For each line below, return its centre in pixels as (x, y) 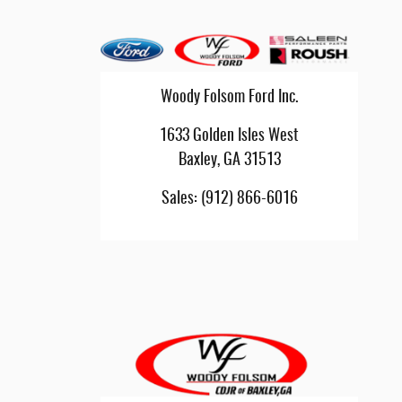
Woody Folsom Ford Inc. (229, 97)
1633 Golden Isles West (229, 136)
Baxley (197, 160)
